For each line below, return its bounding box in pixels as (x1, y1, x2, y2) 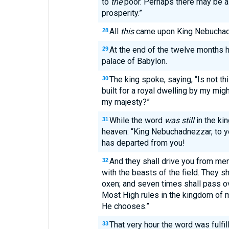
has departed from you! (101, 138, 185, 148)
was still (164, 116, 194, 125)
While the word (109, 116, 165, 125)
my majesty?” (101, 97, 150, 107)
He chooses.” (101, 201, 149, 211)
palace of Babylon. (101, 56, 167, 66)
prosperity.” (101, 8, 142, 18)
